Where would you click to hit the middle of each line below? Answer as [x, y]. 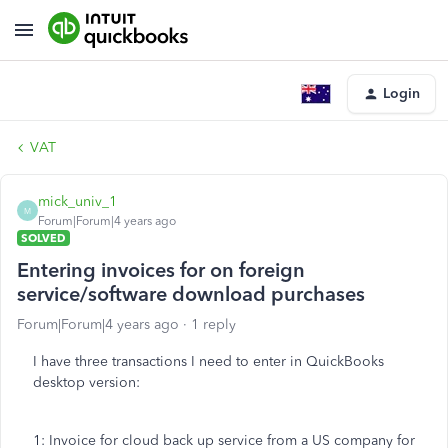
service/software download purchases [191, 294]
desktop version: [86, 382]
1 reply [213, 324]
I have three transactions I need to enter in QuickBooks [208, 361]
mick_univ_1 [77, 201]
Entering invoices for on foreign [161, 270]
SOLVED [43, 238]
